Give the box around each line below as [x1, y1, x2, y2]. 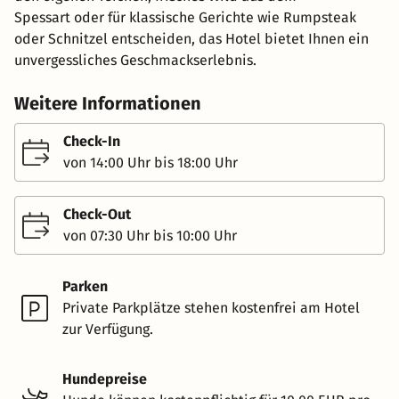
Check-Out [63, 205, 131, 223]
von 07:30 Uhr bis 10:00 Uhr [63, 226, 237, 244]
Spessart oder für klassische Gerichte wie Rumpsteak [14, 8, 356, 26]
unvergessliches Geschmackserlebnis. [14, 51, 256, 69]
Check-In [63, 132, 120, 150]
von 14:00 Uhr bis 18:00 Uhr [63, 153, 238, 171]
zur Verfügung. [62, 320, 153, 338]
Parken [62, 277, 108, 295]
